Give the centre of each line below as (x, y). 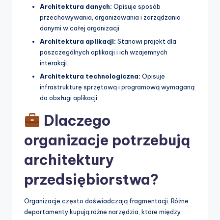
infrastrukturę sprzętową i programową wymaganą (117, 87)
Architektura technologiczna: (90, 76)
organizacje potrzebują (107, 140)
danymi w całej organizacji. (80, 28)
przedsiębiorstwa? (91, 180)
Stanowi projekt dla (146, 41)
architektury (69, 160)
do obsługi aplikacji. (69, 98)
